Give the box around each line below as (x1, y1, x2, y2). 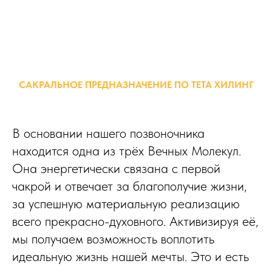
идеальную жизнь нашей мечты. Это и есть (12, 248, 249, 264)
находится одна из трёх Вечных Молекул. (12, 143, 241, 158)
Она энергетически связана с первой (12, 160, 220, 176)
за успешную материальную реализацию (12, 195, 240, 211)
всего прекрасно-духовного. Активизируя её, (12, 213, 259, 229)
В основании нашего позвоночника (12, 125, 205, 141)
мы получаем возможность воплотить (12, 231, 214, 246)
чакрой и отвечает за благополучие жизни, (12, 178, 247, 194)
